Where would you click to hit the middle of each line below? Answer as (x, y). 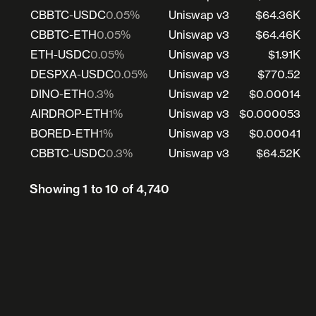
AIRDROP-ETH (69, 113)
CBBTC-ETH (63, 34)
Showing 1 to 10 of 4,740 (100, 188)
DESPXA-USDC (72, 74)
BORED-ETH (65, 133)
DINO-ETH (59, 93)
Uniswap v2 (199, 93)
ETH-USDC (60, 54)
